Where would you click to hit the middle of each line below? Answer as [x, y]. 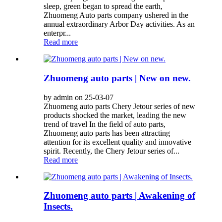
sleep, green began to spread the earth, [103, 6]
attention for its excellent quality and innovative [117, 142]
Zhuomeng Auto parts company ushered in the [116, 15]
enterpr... [57, 33]
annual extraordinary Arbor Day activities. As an [119, 24]
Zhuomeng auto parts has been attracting [107, 133]
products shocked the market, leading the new [115, 115]
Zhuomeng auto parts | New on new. [117, 78]
